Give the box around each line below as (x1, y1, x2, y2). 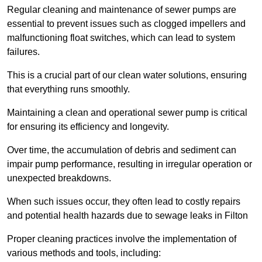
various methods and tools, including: (7, 248, 161, 258)
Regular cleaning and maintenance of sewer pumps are (7, 5, 236, 15)
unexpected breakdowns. (7, 173, 111, 184)
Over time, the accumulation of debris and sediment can (7, 145, 236, 156)
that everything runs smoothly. (7, 84, 130, 95)
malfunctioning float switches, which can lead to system (7, 33, 235, 43)
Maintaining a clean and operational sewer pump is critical (7, 108, 247, 118)
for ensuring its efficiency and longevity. (7, 122, 169, 132)
